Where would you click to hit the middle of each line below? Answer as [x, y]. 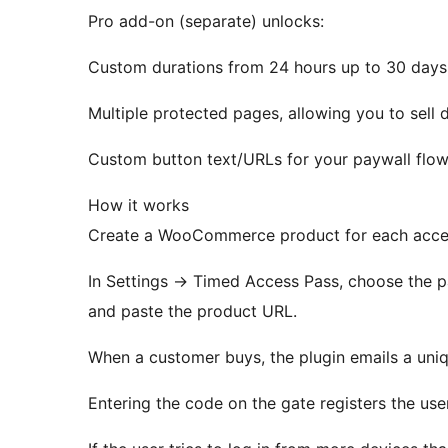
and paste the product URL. [192, 311]
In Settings [130, 281]
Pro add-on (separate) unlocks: [206, 21]
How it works [138, 205]
